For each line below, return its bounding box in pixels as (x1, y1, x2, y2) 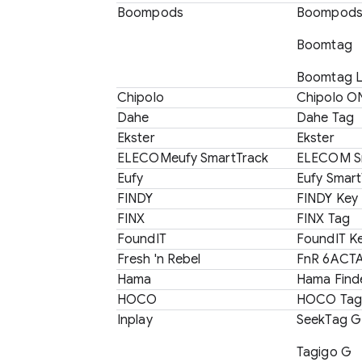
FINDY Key (297, 191, 358, 207)
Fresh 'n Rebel (117, 251, 201, 267)
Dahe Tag (297, 110, 354, 126)
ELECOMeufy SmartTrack (117, 150, 269, 166)
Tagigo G (297, 344, 351, 360)
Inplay (117, 312, 153, 328)
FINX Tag (297, 211, 350, 227)
